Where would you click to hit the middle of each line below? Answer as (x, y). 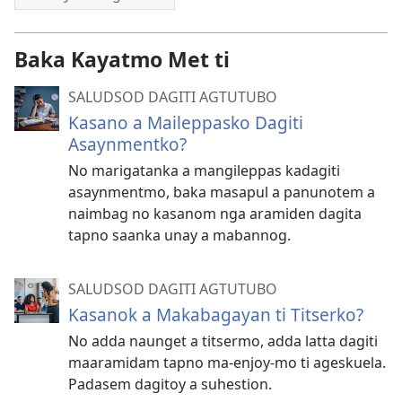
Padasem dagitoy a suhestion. (170, 384)
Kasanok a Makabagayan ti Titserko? (216, 314)
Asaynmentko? (127, 144)
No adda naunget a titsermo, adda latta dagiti (223, 341)
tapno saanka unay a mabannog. (179, 235)
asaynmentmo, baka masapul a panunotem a (222, 192)
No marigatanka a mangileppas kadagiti (204, 170)
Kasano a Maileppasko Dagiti (186, 122)
